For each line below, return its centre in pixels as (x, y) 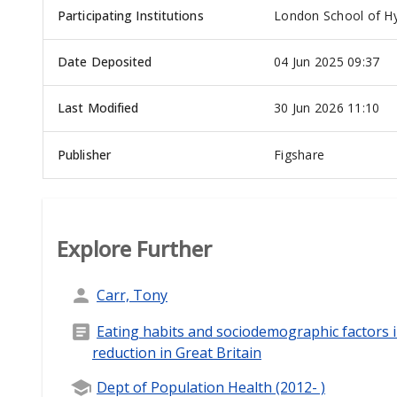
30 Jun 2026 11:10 (327, 108)
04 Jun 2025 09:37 (327, 62)
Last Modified (98, 108)
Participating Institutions (131, 16)
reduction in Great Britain (177, 353)
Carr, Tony (132, 295)
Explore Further (134, 249)
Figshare (299, 155)
